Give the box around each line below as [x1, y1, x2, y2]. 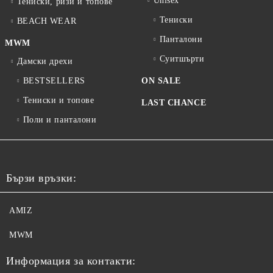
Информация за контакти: [6, 255, 136, 268]
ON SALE [141, 76, 181, 86]
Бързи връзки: [6, 172, 77, 185]
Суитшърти [159, 54, 205, 64]
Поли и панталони [23, 115, 97, 125]
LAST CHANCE [141, 98, 207, 108]
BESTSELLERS [23, 76, 85, 86]
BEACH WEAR [16, 16, 77, 26]
